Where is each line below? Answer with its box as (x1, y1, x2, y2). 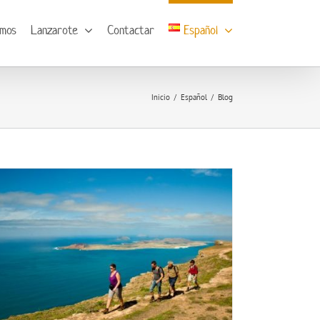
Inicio (151, 93, 170, 101)
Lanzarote (30, 22, 78, 38)
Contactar (106, 22, 154, 38)
